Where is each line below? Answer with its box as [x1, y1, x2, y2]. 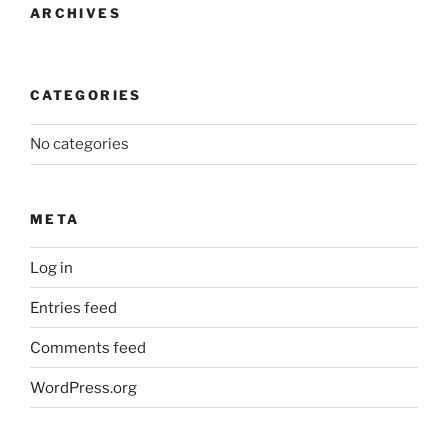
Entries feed [30, 298, 117, 317]
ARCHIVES [30, 4, 121, 21]
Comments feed [30, 338, 146, 357]
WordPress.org [30, 378, 137, 397]
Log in [30, 258, 73, 277]
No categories [30, 135, 129, 154]
